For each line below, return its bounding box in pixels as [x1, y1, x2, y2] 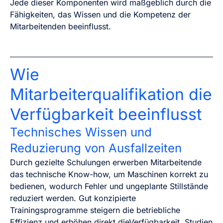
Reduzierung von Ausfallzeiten [10, 141, 182, 156]
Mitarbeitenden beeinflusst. [10, 21, 111, 31]
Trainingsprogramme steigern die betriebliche [10, 205, 180, 216]
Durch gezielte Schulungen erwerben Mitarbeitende [10, 157, 202, 168]
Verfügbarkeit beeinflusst [10, 105, 202, 124]
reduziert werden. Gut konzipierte [10, 193, 136, 204]
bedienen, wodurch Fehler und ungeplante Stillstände [10, 181, 208, 192]
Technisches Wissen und [10, 125, 152, 140]
